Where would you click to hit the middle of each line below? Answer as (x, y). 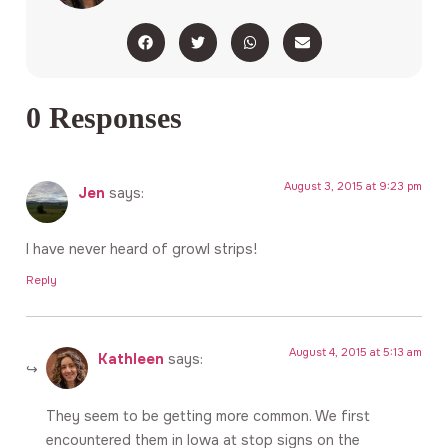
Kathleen (131, 359)
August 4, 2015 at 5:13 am (355, 352)
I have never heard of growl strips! (141, 249)
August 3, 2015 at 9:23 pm (353, 185)
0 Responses (104, 117)
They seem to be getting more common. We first (208, 415)
